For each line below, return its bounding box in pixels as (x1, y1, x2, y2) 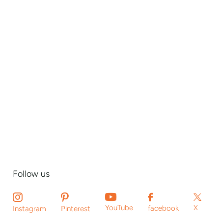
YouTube (105, 203, 134, 213)
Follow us (13, 168, 50, 179)
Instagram (13, 204, 47, 213)
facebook (148, 203, 179, 213)
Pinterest (61, 204, 91, 213)
